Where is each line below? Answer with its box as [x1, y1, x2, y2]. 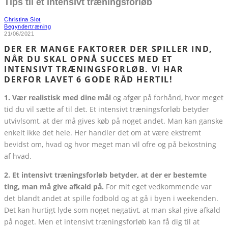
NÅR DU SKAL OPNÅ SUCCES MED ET [4, 53, 173, 65]
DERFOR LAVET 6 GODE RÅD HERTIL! [4, 74, 173, 85]
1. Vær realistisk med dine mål [4, 93, 111, 103]
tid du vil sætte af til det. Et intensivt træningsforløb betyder [4, 104, 209, 115]
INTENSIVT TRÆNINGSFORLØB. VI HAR [4, 64, 184, 75]
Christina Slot [4, 16, 41, 22]
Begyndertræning [4, 23, 51, 30]
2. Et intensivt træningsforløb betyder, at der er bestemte [4, 170, 207, 180]
